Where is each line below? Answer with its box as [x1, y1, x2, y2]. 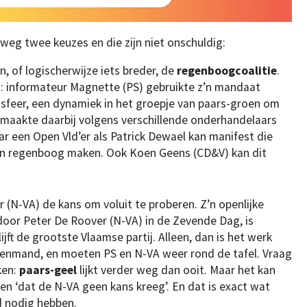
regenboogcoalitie [177, 63, 277, 79]
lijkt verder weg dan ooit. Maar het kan [77, 262, 275, 278]
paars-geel [19, 262, 77, 278]
